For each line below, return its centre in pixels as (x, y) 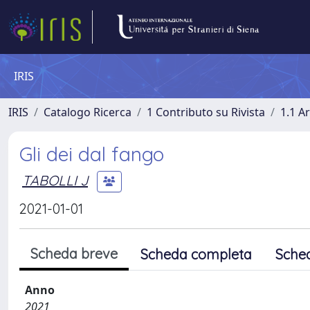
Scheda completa (196, 254)
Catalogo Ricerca (88, 112)
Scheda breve (74, 254)
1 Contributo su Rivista (206, 112)
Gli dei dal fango (92, 154)
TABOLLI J (55, 180)
